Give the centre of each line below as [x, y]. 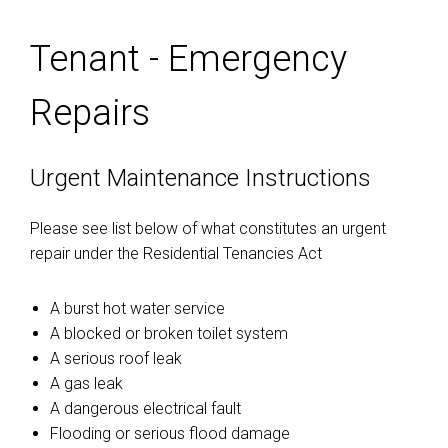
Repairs [90, 113]
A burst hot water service [137, 308]
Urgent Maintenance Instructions [200, 178]
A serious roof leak [116, 358]
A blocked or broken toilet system [169, 333]
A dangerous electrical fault [145, 408]
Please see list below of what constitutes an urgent [208, 228]
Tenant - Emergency [188, 59]
